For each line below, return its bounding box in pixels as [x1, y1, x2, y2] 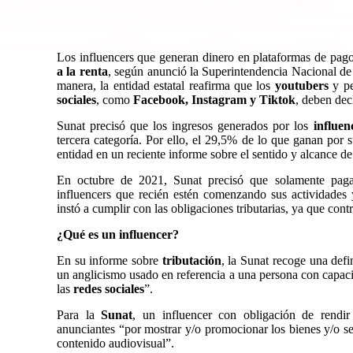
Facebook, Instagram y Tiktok [133, 93, 295, 106]
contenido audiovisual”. [57, 336, 174, 350]
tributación [162, 254, 221, 267]
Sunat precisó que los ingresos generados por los [57, 119, 314, 132]
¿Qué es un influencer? [57, 228, 179, 241]
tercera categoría [57, 133, 139, 147]
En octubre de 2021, [57, 173, 174, 187]
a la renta [57, 65, 108, 78]
